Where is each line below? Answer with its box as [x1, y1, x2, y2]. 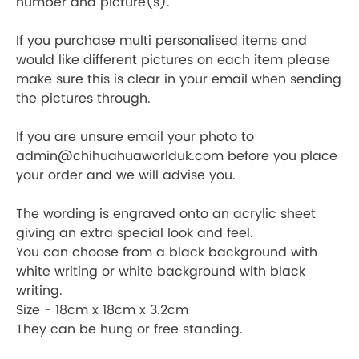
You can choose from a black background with [16, 241, 317, 263]
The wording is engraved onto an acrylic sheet [16, 203, 316, 224]
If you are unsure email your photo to [16, 126, 254, 147]
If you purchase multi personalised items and [16, 30, 307, 51]
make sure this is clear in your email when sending [16, 68, 341, 90]
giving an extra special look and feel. [16, 222, 253, 244]
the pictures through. [16, 87, 151, 109]
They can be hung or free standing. [16, 318, 243, 340]
